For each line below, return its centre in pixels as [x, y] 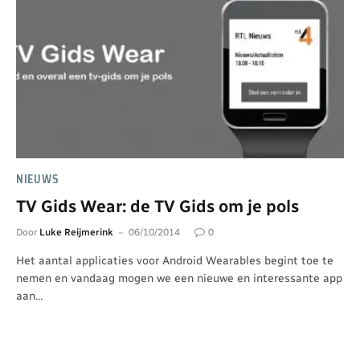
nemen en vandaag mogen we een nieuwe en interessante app [179, 278]
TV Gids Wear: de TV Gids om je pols [157, 206]
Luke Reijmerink [76, 232]
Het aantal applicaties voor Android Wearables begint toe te [175, 260]
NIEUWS [38, 179]
